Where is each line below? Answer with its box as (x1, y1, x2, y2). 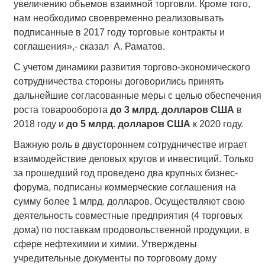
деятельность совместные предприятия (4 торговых (13, 211, 243, 221)
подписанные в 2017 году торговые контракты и (13, 27, 225, 38)
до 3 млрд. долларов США (109, 105, 234, 115)
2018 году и (13, 119, 66, 130)
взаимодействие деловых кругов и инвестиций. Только (13, 154, 254, 164)
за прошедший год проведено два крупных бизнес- (13, 168, 238, 179)
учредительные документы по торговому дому (13, 253, 216, 264)
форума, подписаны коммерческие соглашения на (13, 182, 236, 193)
